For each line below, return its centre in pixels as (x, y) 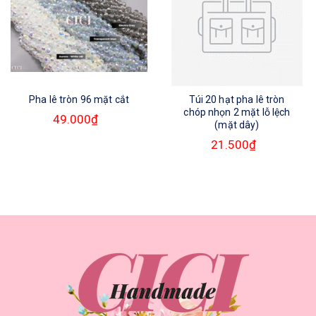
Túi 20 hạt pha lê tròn (237, 100)
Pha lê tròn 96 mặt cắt (79, 100)
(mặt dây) (237, 125)
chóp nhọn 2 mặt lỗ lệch (237, 113)
